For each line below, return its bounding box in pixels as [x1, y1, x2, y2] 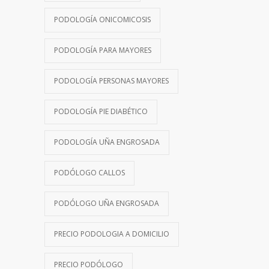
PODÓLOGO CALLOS [54, 167, 125, 178]
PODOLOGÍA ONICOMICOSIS [54, 14, 151, 25]
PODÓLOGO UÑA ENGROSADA [54, 198, 159, 208]
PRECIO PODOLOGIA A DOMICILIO [54, 228, 169, 239]
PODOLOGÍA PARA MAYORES [54, 44, 151, 55]
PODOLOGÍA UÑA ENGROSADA [54, 136, 160, 147]
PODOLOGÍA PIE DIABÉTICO [54, 106, 148, 116]
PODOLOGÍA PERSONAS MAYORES [54, 75, 169, 86]
